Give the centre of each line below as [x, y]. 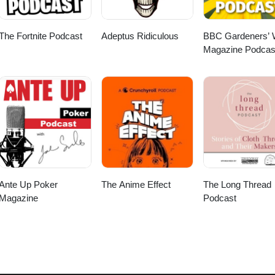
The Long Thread [237, 185]
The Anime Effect [136, 185]
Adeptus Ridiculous [140, 36]
